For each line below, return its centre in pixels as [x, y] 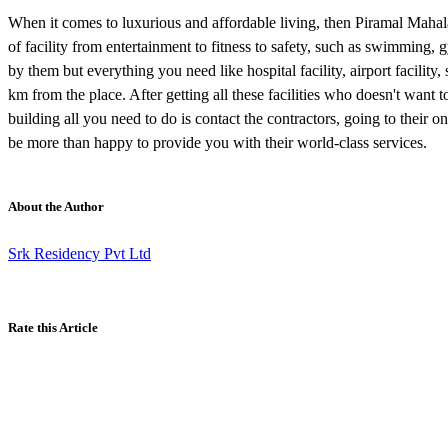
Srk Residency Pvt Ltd [79, 253]
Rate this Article [53, 327]
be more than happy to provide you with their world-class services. [217, 143]
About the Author [56, 207]
